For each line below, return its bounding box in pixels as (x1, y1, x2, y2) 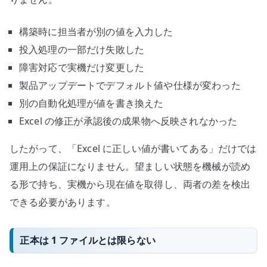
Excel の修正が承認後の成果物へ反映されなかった (19, 114, 238, 128)
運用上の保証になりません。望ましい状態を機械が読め (10, 159, 251, 173)
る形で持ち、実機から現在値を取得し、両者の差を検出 (10, 177, 251, 191)
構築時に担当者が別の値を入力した (19, 24, 173, 38)
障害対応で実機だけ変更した (19, 60, 145, 74)
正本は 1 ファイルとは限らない (20, 233, 156, 247)
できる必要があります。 (10, 195, 116, 209)
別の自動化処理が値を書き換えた (19, 96, 164, 110)
